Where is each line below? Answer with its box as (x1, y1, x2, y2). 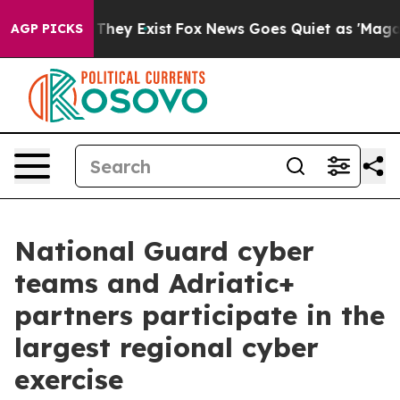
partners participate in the (14, 298, 385, 332)
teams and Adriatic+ (14, 266, 295, 300)
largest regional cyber (14, 330, 319, 364)
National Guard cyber (14, 234, 314, 268)
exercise (14, 362, 123, 396)
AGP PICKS (11, 21, 83, 37)
